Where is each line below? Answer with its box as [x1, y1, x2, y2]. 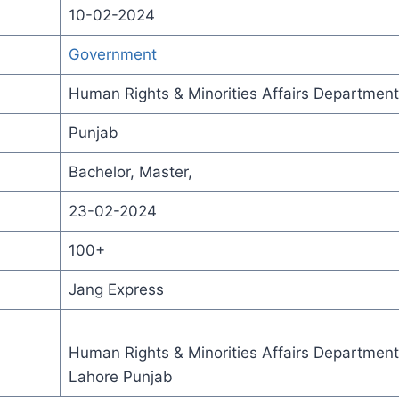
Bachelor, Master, [68, 162, 192, 181]
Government [68, 45, 157, 63]
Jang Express [68, 280, 164, 298]
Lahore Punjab [68, 367, 173, 386]
